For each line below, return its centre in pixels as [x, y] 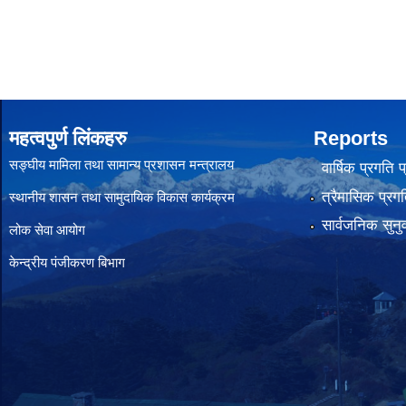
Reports [351, 138]
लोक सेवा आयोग [47, 230]
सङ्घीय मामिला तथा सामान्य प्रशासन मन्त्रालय [121, 164]
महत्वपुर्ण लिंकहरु [68, 138]
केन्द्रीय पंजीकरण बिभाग [69, 262]
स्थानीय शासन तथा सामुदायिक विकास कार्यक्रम [122, 197]
